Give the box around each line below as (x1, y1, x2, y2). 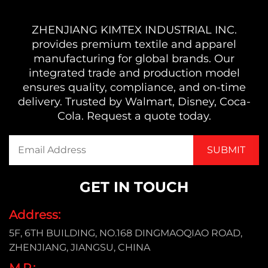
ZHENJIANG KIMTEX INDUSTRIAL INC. (31, 23, 237, 37)
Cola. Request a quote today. (57, 109, 211, 123)
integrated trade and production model (28, 66, 240, 80)
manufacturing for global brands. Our (33, 52, 234, 66)
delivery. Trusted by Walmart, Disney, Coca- (17, 95, 251, 109)
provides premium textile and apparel (32, 38, 236, 51)
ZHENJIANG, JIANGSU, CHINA (9, 242, 150, 254)
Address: (9, 208, 60, 223)
